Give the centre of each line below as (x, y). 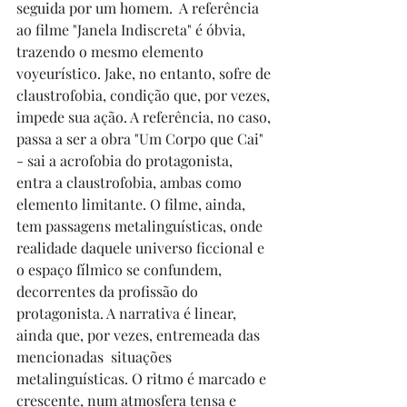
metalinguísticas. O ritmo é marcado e (143, 379)
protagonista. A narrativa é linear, (128, 313)
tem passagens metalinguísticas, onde (141, 226)
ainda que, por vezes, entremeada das (140, 335)
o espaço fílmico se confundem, (121, 270)
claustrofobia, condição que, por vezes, (145, 95)
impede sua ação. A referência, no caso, (145, 117)
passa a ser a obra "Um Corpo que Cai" (142, 139)
